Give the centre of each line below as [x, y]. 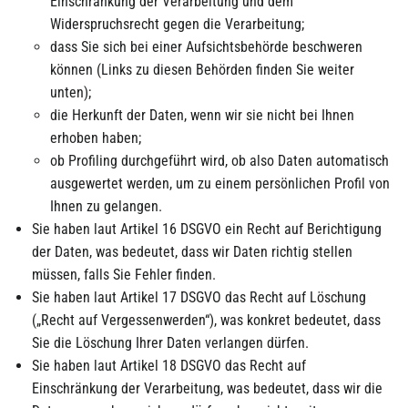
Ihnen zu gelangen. [106, 206]
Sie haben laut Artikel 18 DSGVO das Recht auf [169, 366]
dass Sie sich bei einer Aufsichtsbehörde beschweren [206, 47]
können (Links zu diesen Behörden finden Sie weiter [202, 70]
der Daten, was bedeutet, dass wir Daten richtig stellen [192, 252]
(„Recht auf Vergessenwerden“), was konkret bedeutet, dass [206, 320]
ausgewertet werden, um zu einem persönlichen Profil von [220, 184]
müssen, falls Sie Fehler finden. [124, 275]
